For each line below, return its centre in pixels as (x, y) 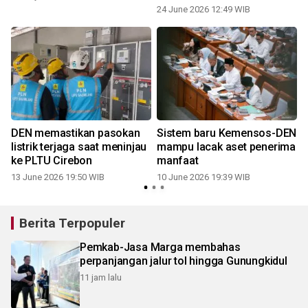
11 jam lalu (101, 277)
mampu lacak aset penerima (226, 146)
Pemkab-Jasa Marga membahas (160, 247)
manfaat (178, 160)
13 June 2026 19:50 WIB (58, 177)
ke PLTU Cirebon (52, 160)
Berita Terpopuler (72, 223)
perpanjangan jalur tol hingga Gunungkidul (184, 261)
